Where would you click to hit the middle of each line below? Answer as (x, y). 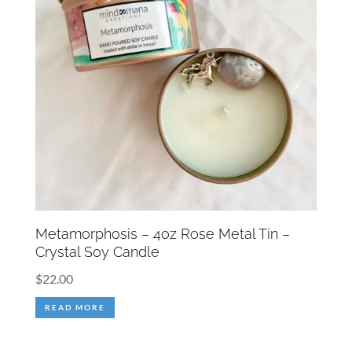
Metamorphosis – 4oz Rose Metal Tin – (162, 234)
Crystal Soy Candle (97, 252)
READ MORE (75, 308)
